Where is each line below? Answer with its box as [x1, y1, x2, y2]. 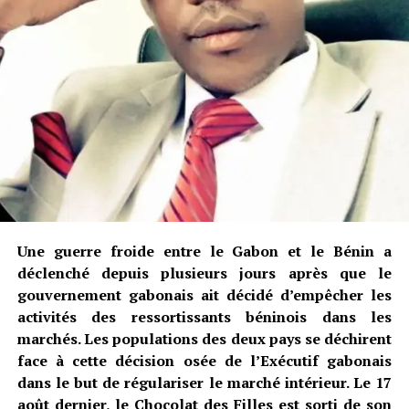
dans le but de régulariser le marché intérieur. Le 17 [16, 372, 393, 393]
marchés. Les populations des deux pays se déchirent [16, 329, 393, 350]
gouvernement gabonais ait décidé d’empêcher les [16, 285, 393, 306]
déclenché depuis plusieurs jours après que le [16, 263, 393, 284]
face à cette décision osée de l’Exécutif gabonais [16, 351, 393, 372]
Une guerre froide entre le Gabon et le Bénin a [16, 241, 393, 262]
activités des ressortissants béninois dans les [16, 307, 393, 328]
